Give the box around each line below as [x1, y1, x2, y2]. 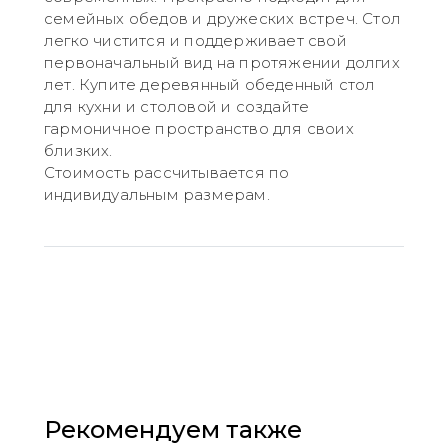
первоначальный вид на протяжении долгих [44, 53, 400, 72]
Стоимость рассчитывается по [44, 163, 290, 182]
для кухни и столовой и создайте [44, 97, 310, 116]
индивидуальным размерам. [44, 185, 270, 204]
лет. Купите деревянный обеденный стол [44, 75, 376, 94]
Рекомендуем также [44, 415, 302, 444]
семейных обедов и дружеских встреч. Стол [44, 9, 401, 28]
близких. [44, 141, 113, 160]
